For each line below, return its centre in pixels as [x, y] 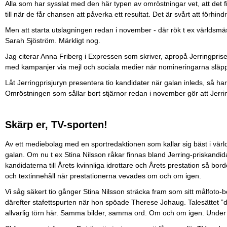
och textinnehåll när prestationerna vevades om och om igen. [104, 176]
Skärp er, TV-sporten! [56, 124]
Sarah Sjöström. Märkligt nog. [53, 40]
